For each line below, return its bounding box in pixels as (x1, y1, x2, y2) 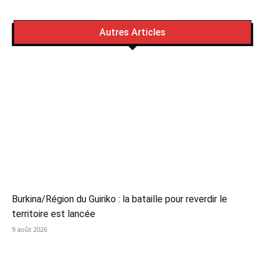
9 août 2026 (12, 225, 47, 234)
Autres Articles (99, 27, 166, 38)
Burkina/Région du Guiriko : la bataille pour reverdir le (12, 193, 227, 205)
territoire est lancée (12, 208, 95, 220)
